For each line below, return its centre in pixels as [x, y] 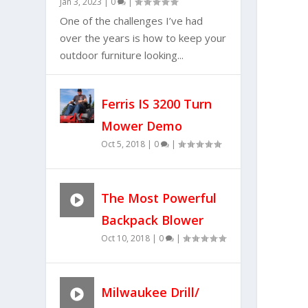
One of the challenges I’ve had [132, 21]
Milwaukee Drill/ [151, 293]
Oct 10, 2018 [126, 239]
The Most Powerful [159, 198]
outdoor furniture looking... [122, 55]
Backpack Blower [153, 220]
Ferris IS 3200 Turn [157, 104]
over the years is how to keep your [143, 38]
